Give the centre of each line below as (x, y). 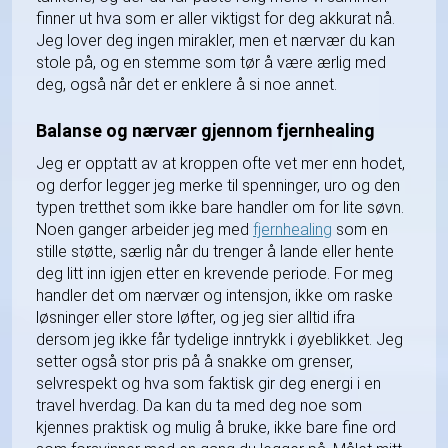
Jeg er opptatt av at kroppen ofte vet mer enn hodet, (220, 163)
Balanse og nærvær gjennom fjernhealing (205, 130)
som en (360, 229)
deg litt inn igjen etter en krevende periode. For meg (214, 273)
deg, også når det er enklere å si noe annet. (186, 84)
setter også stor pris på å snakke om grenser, (194, 361)
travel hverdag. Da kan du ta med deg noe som (199, 405)
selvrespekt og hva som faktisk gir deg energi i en (208, 383)
